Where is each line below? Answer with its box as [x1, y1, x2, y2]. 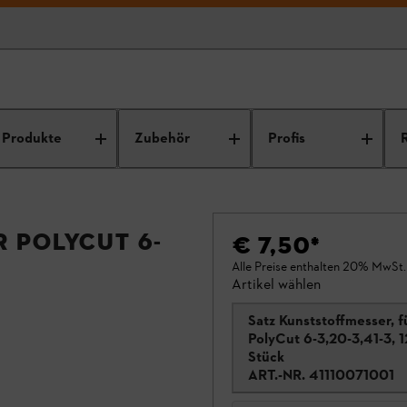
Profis [267, 128, 305, 149]
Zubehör [134, 128, 191, 149]
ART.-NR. [248, 366, 305, 383]
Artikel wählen [232, 275, 321, 293]
